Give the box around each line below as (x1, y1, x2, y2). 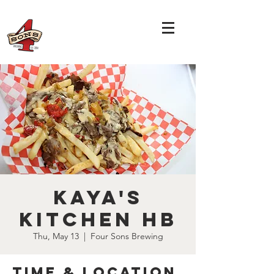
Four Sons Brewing (90, 231, 163, 242)
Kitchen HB (18, 207, 177, 232)
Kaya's (53, 185, 143, 210)
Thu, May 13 (32, 231, 79, 242)
